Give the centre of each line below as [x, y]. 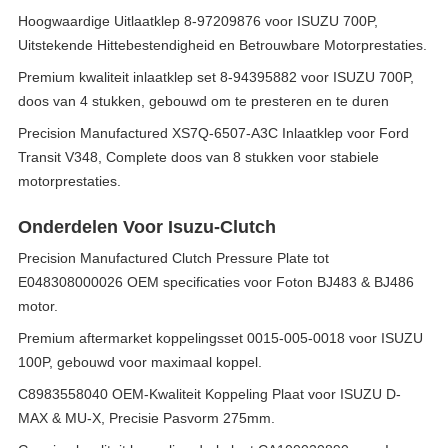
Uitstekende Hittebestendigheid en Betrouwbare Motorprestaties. [222, 45]
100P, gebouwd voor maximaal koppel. [140, 362]
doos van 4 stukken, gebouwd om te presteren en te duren [203, 101]
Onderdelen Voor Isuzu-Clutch [147, 227]
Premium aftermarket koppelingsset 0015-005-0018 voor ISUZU [220, 338]
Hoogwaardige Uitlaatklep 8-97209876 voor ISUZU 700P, [198, 21]
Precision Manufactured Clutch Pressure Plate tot [173, 258]
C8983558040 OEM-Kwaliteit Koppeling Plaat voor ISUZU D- [209, 394]
